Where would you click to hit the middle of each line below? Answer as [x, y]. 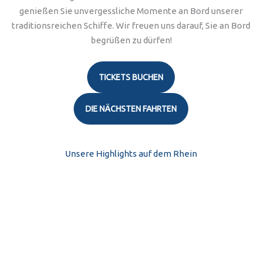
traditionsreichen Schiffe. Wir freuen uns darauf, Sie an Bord [131, 25]
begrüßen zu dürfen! [131, 40]
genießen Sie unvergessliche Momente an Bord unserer [131, 11]
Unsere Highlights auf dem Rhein [131, 154]
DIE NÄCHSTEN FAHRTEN [131, 109]
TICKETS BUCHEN [131, 77]
